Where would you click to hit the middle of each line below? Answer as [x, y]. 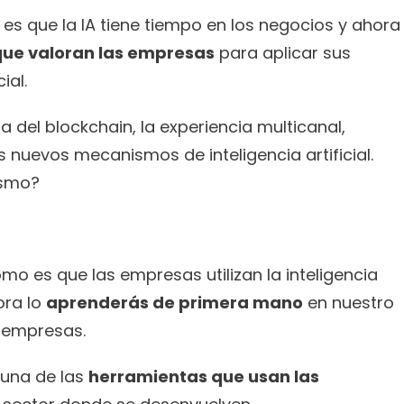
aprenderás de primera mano [174, 303]
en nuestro [349, 303]
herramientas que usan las [204, 376]
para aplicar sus [283, 53]
